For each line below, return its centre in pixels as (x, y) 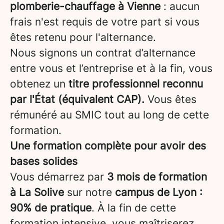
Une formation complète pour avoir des (108, 146)
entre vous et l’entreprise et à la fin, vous (111, 68)
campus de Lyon (156, 192)
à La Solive (37, 192)
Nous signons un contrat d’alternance (103, 53)
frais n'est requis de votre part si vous (105, 22)
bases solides (44, 161)
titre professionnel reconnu (136, 84)
